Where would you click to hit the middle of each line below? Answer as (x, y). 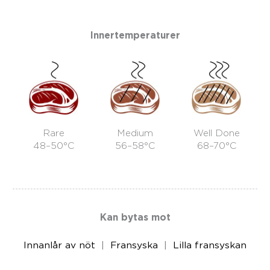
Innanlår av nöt (59, 245)
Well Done (216, 133)
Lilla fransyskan (210, 245)
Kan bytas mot (135, 217)
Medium (135, 133)
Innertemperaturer (135, 36)
